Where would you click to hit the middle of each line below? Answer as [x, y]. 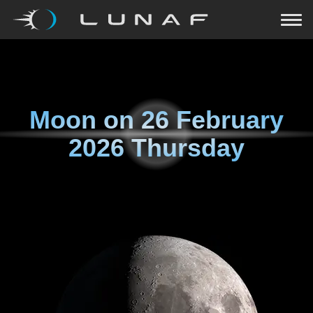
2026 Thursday [156, 148]
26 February [212, 120]
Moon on [85, 120]
